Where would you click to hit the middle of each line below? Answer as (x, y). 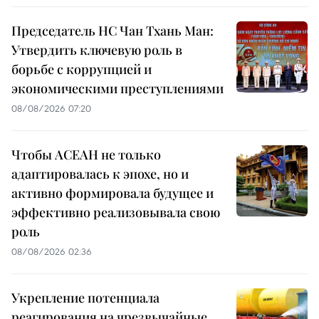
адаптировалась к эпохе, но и (100, 173)
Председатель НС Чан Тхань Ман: (113, 30)
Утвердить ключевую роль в (97, 49)
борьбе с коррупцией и (82, 69)
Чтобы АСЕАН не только (86, 154)
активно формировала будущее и (113, 193)
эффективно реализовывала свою (116, 212)
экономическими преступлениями (117, 88)
